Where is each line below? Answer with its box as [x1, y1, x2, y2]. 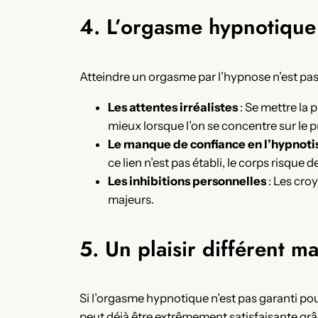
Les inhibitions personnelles [108, 173, 266, 188]
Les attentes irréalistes [108, 99, 238, 114]
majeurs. [108, 192, 154, 207]
